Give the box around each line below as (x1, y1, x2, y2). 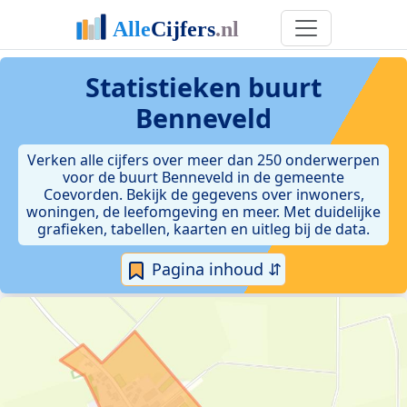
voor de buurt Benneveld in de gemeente (63, 167, 344, 187)
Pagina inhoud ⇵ (147, 258, 282, 280)
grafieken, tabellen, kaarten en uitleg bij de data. (37, 219, 370, 239)
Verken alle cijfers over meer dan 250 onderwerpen (27, 150, 380, 170)
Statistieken (85, 69, 248, 104)
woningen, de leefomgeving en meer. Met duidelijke (26, 202, 381, 222)
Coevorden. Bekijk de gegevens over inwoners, (43, 184, 364, 204)
